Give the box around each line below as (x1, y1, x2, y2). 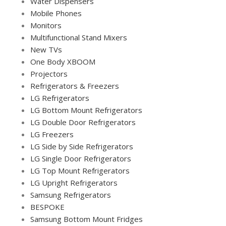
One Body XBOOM (30, 56, 95, 67)
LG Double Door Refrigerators (30, 117, 136, 127)
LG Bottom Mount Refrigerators (30, 104, 142, 115)
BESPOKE (30, 201, 65, 212)
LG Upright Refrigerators (30, 177, 118, 188)
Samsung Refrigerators (30, 189, 111, 200)
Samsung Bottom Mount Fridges (30, 213, 143, 224)
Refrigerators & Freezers (30, 80, 119, 91)
